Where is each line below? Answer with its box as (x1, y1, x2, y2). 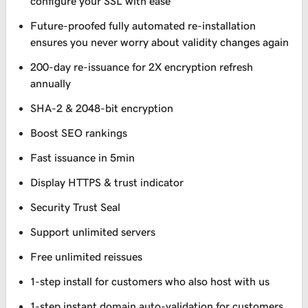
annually (30, 78, 71, 89)
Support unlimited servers (30, 226, 156, 238)
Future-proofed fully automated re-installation (30, 20, 256, 32)
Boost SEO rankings (30, 127, 128, 139)
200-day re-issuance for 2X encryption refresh (30, 61, 254, 73)
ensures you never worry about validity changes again (30, 36, 289, 48)
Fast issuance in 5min (30, 152, 135, 164)
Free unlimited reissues (30, 251, 143, 263)
